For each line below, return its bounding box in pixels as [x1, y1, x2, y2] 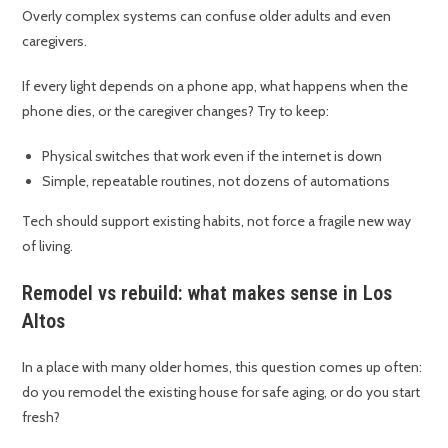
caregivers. [22, 32, 88, 51]
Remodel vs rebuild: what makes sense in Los [22, 281, 393, 306]
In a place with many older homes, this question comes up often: [22, 358, 423, 377]
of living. [22, 237, 74, 256]
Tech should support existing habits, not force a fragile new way [22, 212, 412, 231]
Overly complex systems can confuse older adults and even [22, 7, 392, 26]
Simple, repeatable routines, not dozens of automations [42, 172, 391, 191]
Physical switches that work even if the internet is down [42, 147, 383, 166]
